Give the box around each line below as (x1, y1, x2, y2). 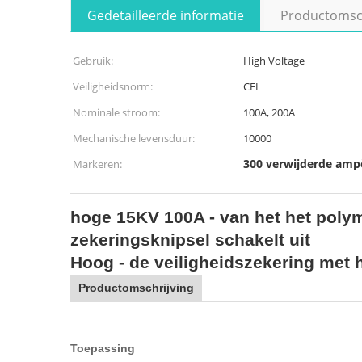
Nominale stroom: (73, 105, 160, 120)
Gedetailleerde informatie (87, 6, 244, 24)
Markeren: (73, 157, 122, 171)
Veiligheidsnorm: (73, 79, 153, 94)
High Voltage (243, 53, 305, 68)
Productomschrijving (78, 281, 194, 294)
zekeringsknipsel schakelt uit (70, 230, 310, 249)
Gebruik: (73, 53, 113, 68)
